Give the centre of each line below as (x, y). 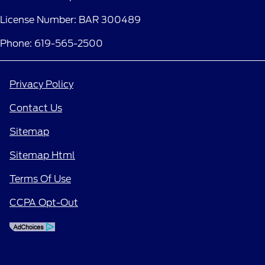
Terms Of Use (40, 179)
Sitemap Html (42, 156)
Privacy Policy (41, 85)
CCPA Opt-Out (44, 203)
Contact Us (36, 108)
